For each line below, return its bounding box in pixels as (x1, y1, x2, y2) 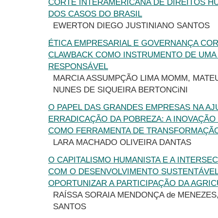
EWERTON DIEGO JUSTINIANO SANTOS (53, 20, 210, 31)
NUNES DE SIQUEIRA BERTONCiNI (53, 85, 188, 95)
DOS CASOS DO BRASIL (48, 9, 142, 19)
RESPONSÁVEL (48, 61, 108, 72)
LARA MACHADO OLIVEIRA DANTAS (53, 137, 191, 147)
